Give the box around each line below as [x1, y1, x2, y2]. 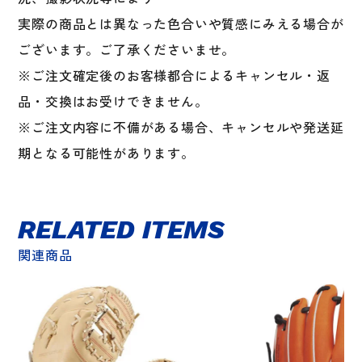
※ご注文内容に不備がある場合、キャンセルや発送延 [18, 117, 344, 137]
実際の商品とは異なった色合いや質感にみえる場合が [18, 14, 344, 33]
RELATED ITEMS [18, 214, 225, 245]
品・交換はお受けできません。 [18, 91, 208, 111]
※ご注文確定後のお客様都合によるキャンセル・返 [18, 65, 330, 85]
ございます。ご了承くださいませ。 [18, 40, 236, 59]
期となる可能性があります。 [18, 143, 195, 162]
